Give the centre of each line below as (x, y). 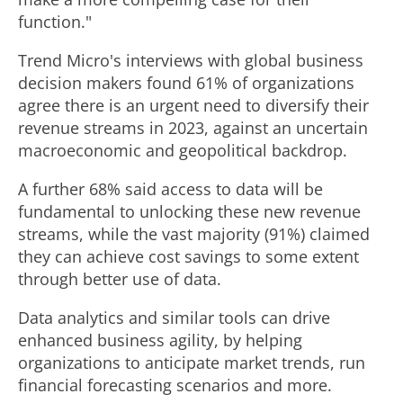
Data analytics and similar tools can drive (174, 318)
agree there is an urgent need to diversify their (193, 105)
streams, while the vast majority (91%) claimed (194, 234)
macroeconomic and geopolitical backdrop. (183, 150)
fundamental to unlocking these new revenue (189, 211)
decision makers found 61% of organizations (186, 83)
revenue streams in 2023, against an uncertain (193, 128)
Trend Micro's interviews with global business (191, 60)
